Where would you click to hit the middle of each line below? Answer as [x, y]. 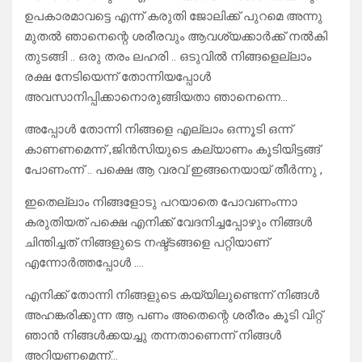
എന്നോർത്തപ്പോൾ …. [84, 263]
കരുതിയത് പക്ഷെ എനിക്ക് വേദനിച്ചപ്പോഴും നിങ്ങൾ [168, 223]
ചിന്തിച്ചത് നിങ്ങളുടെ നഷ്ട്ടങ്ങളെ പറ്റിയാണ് [147, 243]
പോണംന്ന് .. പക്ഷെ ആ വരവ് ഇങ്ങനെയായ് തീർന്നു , [173, 170]
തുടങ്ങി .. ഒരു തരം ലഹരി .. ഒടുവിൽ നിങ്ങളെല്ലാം [168, 57]
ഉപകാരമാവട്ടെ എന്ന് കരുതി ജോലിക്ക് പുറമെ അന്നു [173, 17]
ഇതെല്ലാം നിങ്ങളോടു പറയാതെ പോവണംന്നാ [161, 202]
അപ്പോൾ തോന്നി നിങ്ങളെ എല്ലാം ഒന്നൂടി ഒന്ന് [158, 130]
